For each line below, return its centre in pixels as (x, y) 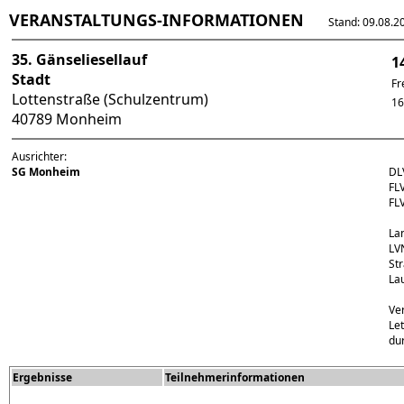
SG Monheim (46, 172)
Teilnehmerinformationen (235, 377)
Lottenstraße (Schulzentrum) (110, 99)
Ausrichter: (39, 156)
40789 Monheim (69, 119)
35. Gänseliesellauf (79, 60)
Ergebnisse (42, 377)
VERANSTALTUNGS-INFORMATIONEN (156, 20)
